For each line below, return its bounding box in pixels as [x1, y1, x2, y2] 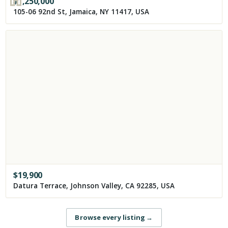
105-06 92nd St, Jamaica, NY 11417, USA [13, 7, 150, 16]
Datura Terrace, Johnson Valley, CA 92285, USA [13, 181, 175, 191]
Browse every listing [75, 213, 146, 222]
